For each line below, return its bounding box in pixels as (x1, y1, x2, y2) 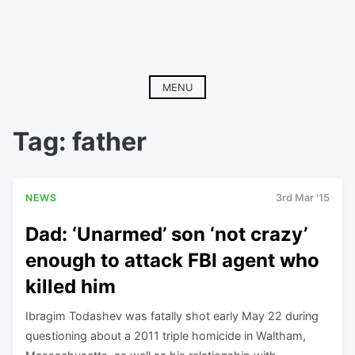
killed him (25, 274, 116, 298)
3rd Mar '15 (276, 192, 330, 204)
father (72, 126, 147, 158)
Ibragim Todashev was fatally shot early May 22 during (25, 308, 319, 323)
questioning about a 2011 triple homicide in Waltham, (25, 328, 306, 342)
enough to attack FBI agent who (25, 248, 319, 272)
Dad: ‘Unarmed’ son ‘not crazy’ (25, 222, 307, 246)
